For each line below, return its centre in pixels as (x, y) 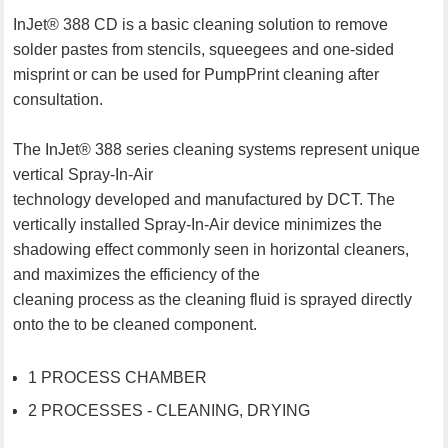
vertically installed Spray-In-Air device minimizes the (198, 224)
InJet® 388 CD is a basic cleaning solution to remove (201, 24)
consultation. (58, 99)
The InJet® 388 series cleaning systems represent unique (217, 149)
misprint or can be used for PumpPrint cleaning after (196, 74)
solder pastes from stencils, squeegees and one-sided (204, 49)
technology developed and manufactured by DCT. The (204, 199)
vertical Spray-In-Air (83, 174)
